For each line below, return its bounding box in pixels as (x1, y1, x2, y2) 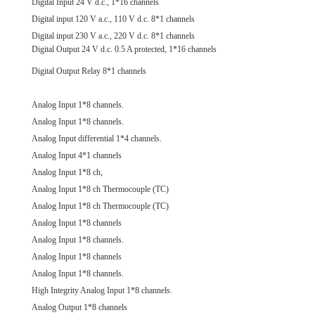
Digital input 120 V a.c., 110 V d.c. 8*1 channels (32, 14, 195, 25)
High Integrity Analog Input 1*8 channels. (32, 285, 172, 296)
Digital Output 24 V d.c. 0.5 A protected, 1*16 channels (32, 44, 217, 55)
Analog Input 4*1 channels (32, 150, 124, 161)
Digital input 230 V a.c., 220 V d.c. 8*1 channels (32, 31, 195, 41)
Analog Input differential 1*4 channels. (32, 134, 162, 144)
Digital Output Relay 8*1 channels (32, 66, 146, 77)
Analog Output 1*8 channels (32, 302, 127, 313)
